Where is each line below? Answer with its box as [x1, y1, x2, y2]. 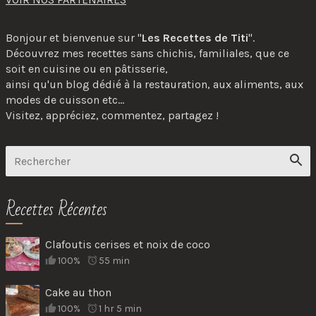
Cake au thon [45, 286, 111, 299]
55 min [99, 255, 130, 267]
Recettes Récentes [6, 193, 107, 226]
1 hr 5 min [99, 303, 142, 315]
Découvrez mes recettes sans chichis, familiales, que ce [6, 47, 289, 60]
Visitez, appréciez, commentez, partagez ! [6, 109, 219, 122]
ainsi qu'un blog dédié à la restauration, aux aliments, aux [6, 78, 303, 91]
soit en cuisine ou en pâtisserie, [6, 62, 168, 75]
